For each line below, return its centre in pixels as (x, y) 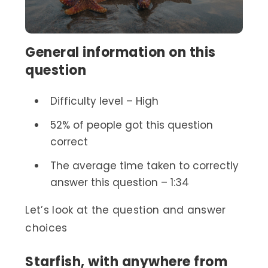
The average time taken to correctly (144, 166)
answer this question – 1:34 (119, 183)
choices (46, 228)
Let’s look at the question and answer (126, 210)
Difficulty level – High (104, 101)
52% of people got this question (131, 125)
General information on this (121, 53)
